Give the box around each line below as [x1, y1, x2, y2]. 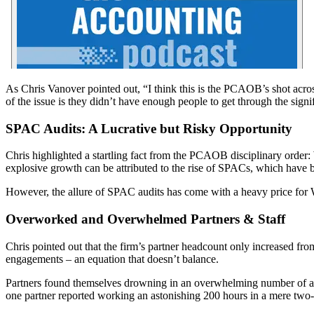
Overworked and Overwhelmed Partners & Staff [6, 211, 285, 226]
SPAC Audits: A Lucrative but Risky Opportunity [6, 121, 292, 136]
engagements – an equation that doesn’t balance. [6, 252, 219, 265]
